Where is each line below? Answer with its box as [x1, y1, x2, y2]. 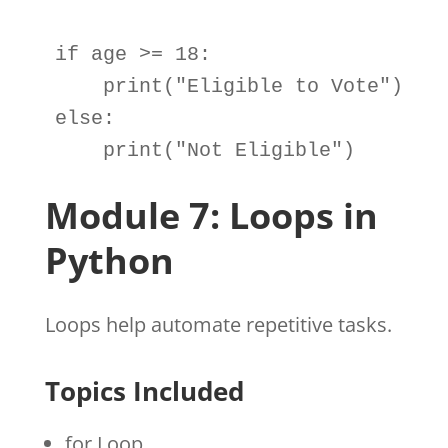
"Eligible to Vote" [174, 74, 391, 98]
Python [44, 235, 174, 285]
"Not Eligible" [174, 138, 343, 162]
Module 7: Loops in [44, 190, 378, 240]
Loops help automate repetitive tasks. [44, 310, 392, 338]
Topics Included [44, 372, 244, 409]
